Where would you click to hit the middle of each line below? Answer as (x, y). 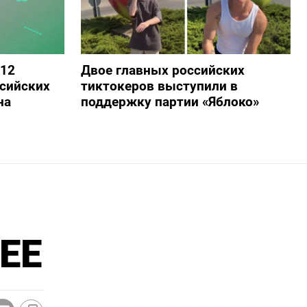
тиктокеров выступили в (159, 86)
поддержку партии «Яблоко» (170, 102)
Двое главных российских (162, 71)
